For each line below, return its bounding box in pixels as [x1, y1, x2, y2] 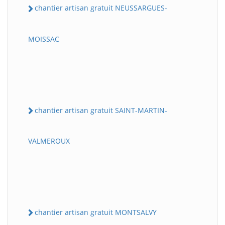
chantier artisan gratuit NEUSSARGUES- [35, 3, 167, 13]
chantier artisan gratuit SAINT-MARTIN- [35, 105, 167, 115]
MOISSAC [28, 34, 59, 44]
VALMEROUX [28, 136, 70, 146]
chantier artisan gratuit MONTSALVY [35, 207, 157, 217]
